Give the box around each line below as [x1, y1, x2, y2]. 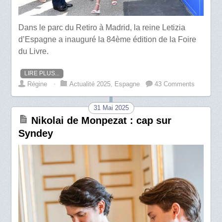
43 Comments [155, 80, 195, 88]
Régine [27, 80, 48, 88]
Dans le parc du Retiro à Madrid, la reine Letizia [18, 23, 186, 32]
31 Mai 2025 [93, 104, 129, 112]
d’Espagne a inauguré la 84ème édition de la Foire [18, 35, 197, 44]
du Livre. [18, 47, 49, 55]
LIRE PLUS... [24, 70, 60, 77]
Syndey [18, 128, 54, 139]
